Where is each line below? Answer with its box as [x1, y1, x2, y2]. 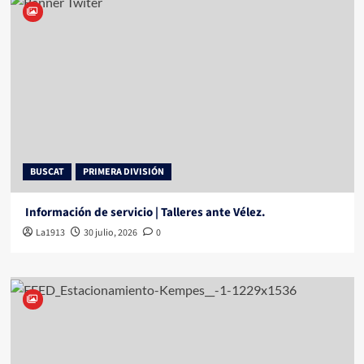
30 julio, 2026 [83, 226, 137, 240]
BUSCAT [29, 165, 64, 180]
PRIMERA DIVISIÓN [82, 165, 164, 180]
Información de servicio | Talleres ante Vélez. [22, 204, 266, 222]
